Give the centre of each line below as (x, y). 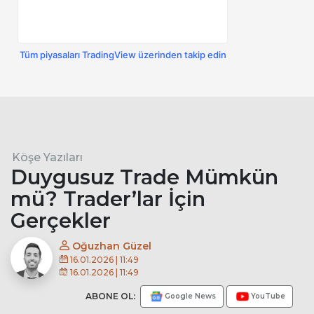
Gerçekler (61, 221)
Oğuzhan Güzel (110, 246)
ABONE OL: (111, 296)
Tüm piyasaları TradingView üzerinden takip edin (123, 55)
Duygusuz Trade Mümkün (144, 177)
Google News (190, 296)
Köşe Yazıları (47, 158)
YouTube (268, 296)
